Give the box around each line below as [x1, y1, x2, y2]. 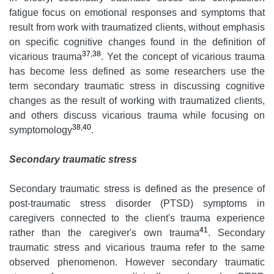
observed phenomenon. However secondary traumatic [9, 257, 265, 268]
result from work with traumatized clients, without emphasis [9, 22, 265, 33]
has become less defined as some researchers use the [9, 66, 265, 77]
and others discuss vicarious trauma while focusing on [9, 110, 265, 121]
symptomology [9, 125, 72, 136]
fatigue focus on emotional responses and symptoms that [9, 7, 265, 18]
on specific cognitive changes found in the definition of [9, 37, 265, 48]
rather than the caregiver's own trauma [9, 228, 199, 239]
